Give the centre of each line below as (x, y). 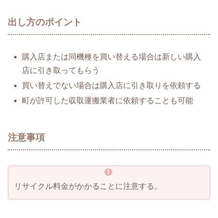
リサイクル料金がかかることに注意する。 (88, 186)
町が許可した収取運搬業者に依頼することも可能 (108, 101)
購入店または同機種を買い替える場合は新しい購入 (112, 57)
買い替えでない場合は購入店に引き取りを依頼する (112, 86)
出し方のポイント (45, 22)
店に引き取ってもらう (61, 71)
